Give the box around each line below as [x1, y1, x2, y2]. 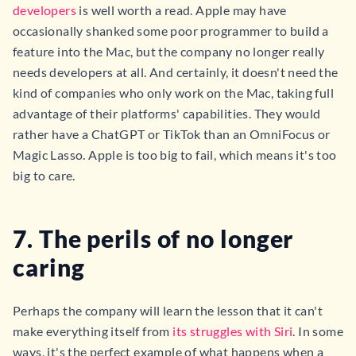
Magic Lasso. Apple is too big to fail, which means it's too [13, 147, 337, 162]
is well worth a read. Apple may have [76, 2, 287, 17]
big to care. [13, 168, 75, 183]
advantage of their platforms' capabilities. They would [13, 106, 321, 121]
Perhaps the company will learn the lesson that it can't [13, 303, 323, 318]
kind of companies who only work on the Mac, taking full [13, 85, 334, 100]
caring [13, 253, 85, 281]
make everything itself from [13, 323, 173, 339]
